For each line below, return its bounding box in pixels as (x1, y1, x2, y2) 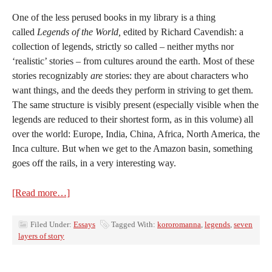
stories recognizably (12, 70, 90, 81)
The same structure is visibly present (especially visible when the (12, 100, 259, 110)
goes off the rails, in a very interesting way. (12, 158, 176, 168)
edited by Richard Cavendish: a (121, 27, 243, 37)
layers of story (18, 231, 64, 240)
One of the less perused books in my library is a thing (12, 12, 216, 22)
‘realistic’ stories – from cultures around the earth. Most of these (12, 56, 254, 66)
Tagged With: (111, 220, 157, 229)
